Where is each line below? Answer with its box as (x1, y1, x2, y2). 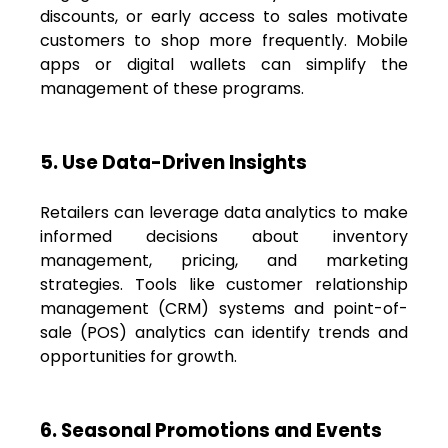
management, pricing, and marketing (40, 248, 408, 272)
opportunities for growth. (40, 344, 237, 368)
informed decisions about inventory (40, 224, 408, 248)
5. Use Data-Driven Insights (40, 148, 307, 176)
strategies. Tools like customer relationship (40, 272, 408, 296)
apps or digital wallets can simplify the (40, 52, 408, 76)
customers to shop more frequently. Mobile (40, 28, 408, 52)
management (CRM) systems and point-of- (40, 296, 408, 320)
